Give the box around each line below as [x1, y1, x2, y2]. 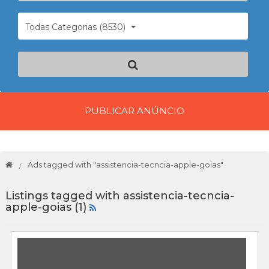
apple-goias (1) [5, 200, 89, 214]
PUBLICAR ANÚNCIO [85, 105, 184, 116]
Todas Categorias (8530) [25, 21, 125, 32]
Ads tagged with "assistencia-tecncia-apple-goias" [27, 159, 223, 169]
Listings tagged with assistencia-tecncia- [5, 189, 234, 202]
